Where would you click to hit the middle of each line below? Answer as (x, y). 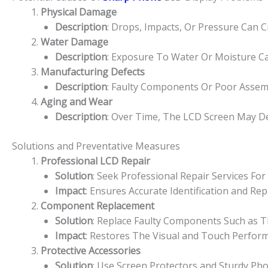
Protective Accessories (91, 250)
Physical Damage (79, 12)
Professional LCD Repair (95, 161)
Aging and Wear (77, 101)
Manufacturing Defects (93, 71)
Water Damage (74, 42)
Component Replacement (98, 205)
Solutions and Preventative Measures (96, 146)
